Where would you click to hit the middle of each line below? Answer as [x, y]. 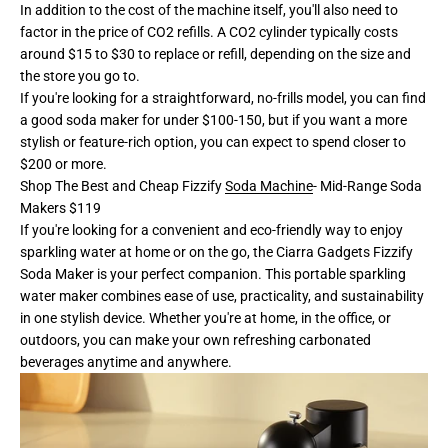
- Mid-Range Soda [367, 185]
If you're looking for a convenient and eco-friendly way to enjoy [211, 229]
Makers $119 [60, 207]
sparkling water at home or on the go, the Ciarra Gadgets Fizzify [216, 251]
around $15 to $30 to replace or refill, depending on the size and [215, 53]
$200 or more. [63, 163]
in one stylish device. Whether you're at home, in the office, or [205, 317]
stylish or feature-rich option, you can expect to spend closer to [213, 141]
